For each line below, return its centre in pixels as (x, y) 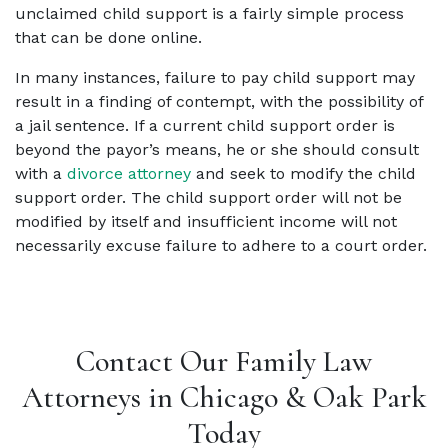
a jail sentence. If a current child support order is (205, 125)
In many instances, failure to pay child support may (215, 77)
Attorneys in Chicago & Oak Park (224, 397)
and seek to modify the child (303, 173)
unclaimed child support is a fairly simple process (209, 13)
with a (41, 173)
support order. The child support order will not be (208, 197)
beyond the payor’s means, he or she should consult (217, 149)
